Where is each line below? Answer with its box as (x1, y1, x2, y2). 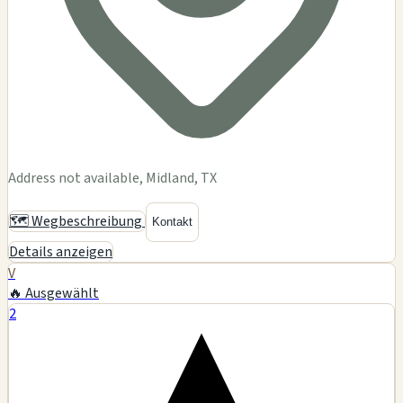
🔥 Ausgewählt (8, 282, 99, 303)
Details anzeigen (9, 241, 112, 262)
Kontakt (152, 215, 193, 229)
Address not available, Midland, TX (8, 167, 217, 188)
